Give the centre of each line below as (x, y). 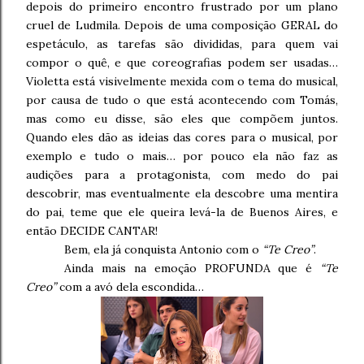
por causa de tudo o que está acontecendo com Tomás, (182, 100)
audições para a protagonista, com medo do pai (182, 175)
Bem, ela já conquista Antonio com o (164, 250)
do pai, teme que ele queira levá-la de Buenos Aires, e (182, 212)
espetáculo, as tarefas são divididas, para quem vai (182, 44)
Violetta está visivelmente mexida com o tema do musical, (182, 82)
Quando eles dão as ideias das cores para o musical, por (182, 138)
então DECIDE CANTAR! (92, 231)
